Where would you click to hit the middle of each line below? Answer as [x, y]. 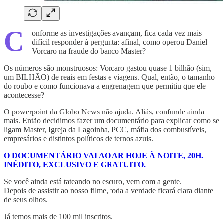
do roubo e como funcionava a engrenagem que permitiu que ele [105, 86]
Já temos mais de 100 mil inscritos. [58, 216]
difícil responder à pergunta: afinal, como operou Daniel [119, 42]
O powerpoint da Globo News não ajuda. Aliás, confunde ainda [104, 111]
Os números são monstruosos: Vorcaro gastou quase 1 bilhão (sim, [108, 68]
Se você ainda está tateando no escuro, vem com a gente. [93, 181]
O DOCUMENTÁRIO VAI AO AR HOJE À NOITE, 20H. [104, 155]
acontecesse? [24, 95]
